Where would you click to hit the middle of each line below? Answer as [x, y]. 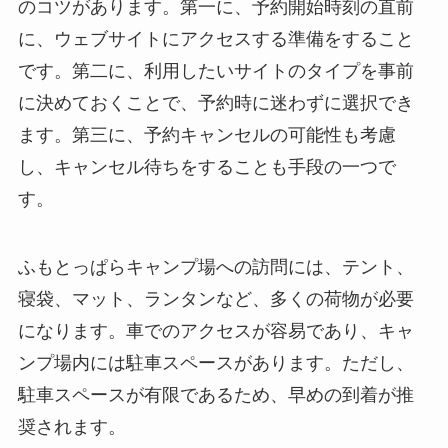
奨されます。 [71, 426]
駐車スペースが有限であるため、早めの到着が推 [215, 394]
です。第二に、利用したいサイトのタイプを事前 [215, 71]
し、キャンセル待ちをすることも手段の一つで [206, 167]
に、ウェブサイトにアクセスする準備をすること [215, 39]
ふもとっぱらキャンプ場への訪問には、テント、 [215, 266]
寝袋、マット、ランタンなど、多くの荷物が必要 [215, 298]
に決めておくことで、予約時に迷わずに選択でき [215, 103]
